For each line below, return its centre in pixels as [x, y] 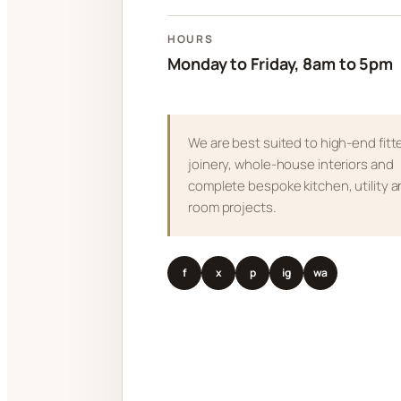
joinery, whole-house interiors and [291, 165]
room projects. [232, 208]
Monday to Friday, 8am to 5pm [281, 64]
